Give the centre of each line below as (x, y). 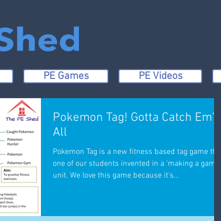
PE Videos (160, 76)
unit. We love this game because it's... (116, 175)
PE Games (66, 76)
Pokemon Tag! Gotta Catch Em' (134, 118)
